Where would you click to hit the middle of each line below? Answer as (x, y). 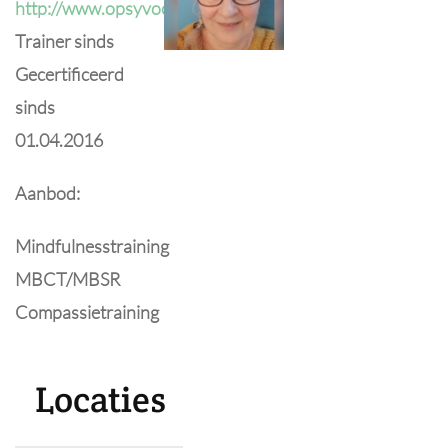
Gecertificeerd (69, 74)
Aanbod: (47, 193)
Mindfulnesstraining (92, 246)
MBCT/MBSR (67, 279)
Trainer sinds (64, 41)
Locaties (100, 399)
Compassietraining (87, 312)
